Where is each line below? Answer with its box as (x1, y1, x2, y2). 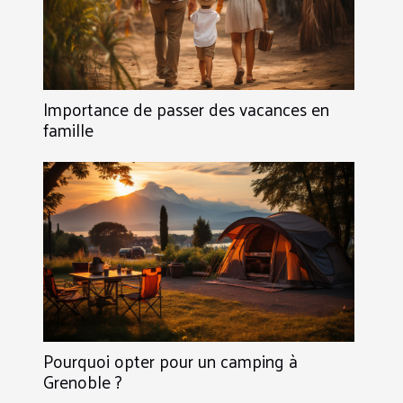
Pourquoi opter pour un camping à (43, 345, 298, 376)
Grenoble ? (43, 365, 122, 397)
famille (43, 113, 94, 145)
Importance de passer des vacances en (43, 93, 329, 124)
